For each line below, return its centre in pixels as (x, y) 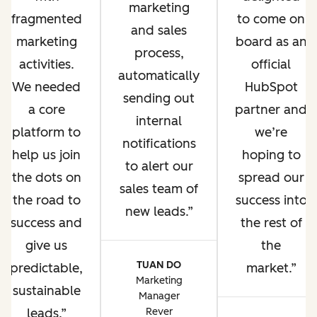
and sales (159, 30)
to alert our (159, 166)
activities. (46, 64)
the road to (46, 200)
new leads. (156, 212)
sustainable (46, 291)
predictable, (46, 268)
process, (159, 53)
